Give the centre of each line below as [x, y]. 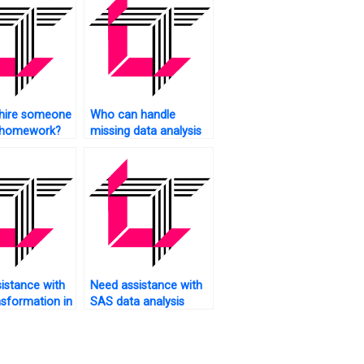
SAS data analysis [137, 302]
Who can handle [132, 115]
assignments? [126, 318]
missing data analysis [145, 132]
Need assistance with [146, 286]
